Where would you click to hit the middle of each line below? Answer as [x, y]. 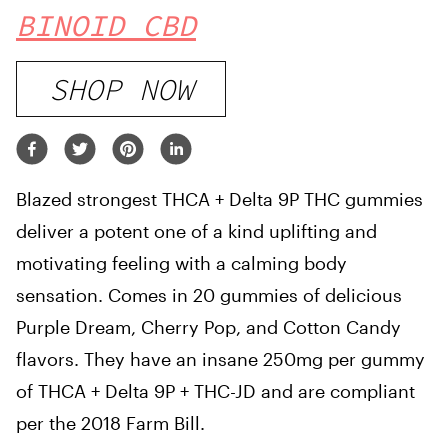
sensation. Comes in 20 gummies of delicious [209, 295]
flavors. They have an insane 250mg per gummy [220, 359]
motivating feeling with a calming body [181, 263]
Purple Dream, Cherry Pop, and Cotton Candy [208, 327]
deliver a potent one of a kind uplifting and [196, 231]
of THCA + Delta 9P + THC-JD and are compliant [215, 391]
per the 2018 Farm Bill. [110, 423]
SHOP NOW [121, 89]
